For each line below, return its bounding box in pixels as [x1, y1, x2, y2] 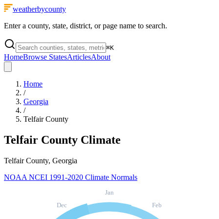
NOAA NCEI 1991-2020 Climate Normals [4, 173, 137, 181]
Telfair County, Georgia [4, 156, 77, 165]
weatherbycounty [13, 5, 66, 13]
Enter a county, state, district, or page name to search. [4, 22, 167, 30]
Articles [67, 53, 91, 61]
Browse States [23, 53, 67, 61]
